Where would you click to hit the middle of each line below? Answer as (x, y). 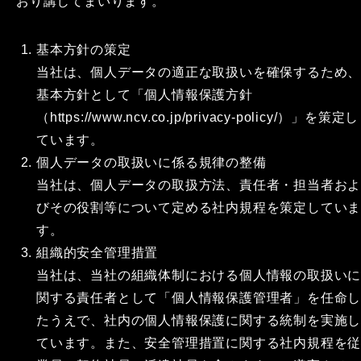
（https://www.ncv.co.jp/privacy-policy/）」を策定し (198, 117)
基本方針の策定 (84, 50)
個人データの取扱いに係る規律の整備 (151, 162)
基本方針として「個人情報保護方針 (145, 95)
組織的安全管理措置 (98, 253)
